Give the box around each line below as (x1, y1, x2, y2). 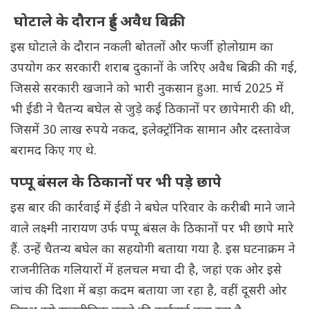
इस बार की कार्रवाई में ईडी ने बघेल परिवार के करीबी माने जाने (10, 201, 295, 217)
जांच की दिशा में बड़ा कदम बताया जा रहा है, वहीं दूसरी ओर (10, 283, 287, 300)
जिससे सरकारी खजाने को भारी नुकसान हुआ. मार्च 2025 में (10, 81, 283, 98)
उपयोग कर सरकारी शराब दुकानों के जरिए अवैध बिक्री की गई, (10, 61, 297, 77)
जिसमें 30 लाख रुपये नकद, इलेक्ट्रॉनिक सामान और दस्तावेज (10, 123, 290, 139)
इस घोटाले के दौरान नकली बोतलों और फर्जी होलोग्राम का (10, 40, 273, 57)
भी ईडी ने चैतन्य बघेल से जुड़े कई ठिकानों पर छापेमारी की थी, (10, 102, 295, 119)
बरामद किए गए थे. (10, 143, 97, 160)
